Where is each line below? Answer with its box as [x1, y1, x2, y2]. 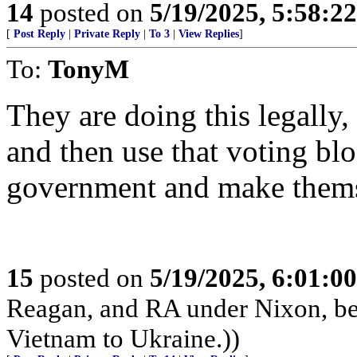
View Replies [178, 28, 239, 40]
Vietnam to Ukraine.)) [6, 324, 240, 353]
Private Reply [74, 28, 140, 40]
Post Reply [14, 28, 65, 40]
